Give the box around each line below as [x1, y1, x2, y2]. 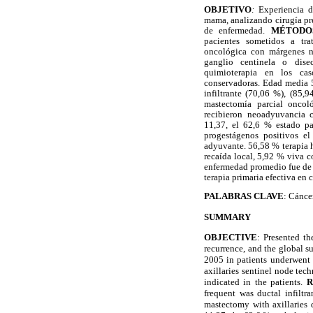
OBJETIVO [204, 4, 252, 15]
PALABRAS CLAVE [204, 191, 284, 202]
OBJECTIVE [204, 231, 257, 242]
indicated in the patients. [204, 276, 307, 287]
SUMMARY [204, 211, 251, 222]
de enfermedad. [204, 25, 271, 36]
